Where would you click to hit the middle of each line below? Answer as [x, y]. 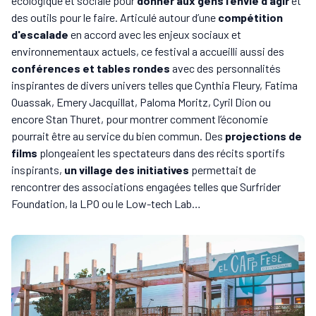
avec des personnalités [225, 68]
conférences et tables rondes [91, 68]
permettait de [223, 169]
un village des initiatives [127, 169]
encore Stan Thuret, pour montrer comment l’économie [140, 119]
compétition [250, 17]
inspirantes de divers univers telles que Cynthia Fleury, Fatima [154, 85]
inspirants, [38, 169]
